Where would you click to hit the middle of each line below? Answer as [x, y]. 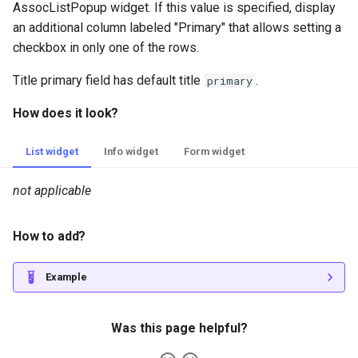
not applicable [52, 191]
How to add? [50, 237]
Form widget [214, 152]
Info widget [131, 152]
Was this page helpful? [179, 328]
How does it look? [66, 113]
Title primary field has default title [108, 81]
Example [66, 277]
